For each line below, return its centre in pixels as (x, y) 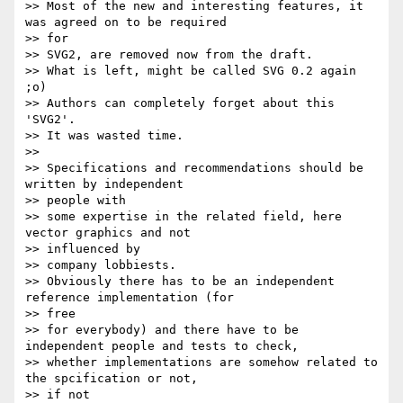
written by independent (104, 184)
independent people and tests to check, (162, 346)
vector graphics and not (108, 233)
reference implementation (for (130, 298)
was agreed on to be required (126, 22)
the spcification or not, (112, 379)
